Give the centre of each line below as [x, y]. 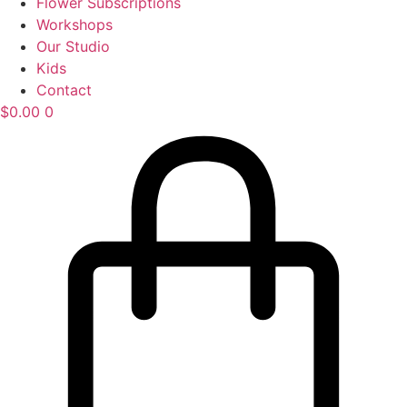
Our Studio [73, 47]
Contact [64, 90]
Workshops [74, 25]
